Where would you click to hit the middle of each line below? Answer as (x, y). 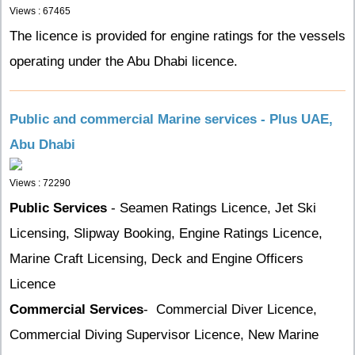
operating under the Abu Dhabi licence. (124, 61)
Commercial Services (76, 309)
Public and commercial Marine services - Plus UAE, (171, 119)
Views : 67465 (40, 11)
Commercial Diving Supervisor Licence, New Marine (164, 335)
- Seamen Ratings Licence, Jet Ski (212, 208)
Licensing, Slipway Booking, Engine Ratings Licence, (166, 233)
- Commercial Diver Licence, (230, 309)
